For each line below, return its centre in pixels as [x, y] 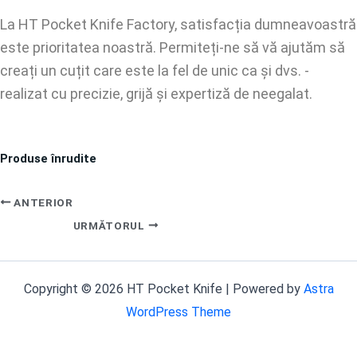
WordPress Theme [178, 312]
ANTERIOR [42, 202]
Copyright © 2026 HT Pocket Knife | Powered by [163, 289]
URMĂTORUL [110, 225]
